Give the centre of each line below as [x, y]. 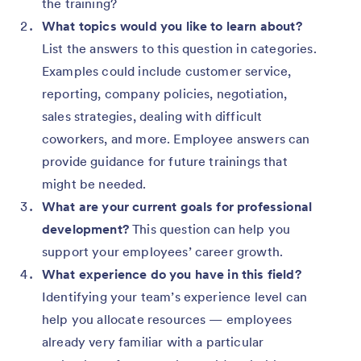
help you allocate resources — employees [167, 319]
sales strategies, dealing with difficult [152, 116]
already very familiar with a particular [153, 341]
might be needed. [94, 183]
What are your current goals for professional [177, 206]
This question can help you [210, 228]
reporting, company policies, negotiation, [165, 93]
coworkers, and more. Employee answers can [176, 138]
